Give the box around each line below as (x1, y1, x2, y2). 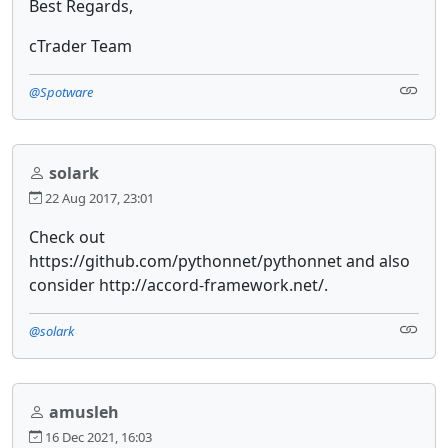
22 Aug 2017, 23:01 (42, 188, 154, 207)
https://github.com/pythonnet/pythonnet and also (29, 249, 410, 272)
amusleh (49, 400, 119, 423)
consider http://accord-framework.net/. (29, 273, 328, 296)
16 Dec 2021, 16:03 (42, 427, 152, 446)
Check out (29, 225, 105, 248)
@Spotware (29, 82, 93, 101)
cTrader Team (29, 34, 132, 57)
